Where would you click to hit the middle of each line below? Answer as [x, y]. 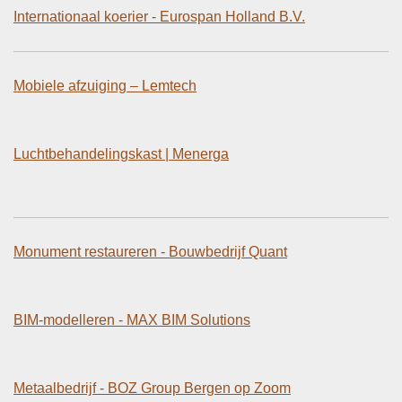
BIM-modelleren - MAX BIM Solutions [132, 319]
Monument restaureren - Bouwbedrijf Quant [150, 251]
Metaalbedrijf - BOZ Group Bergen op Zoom [152, 388]
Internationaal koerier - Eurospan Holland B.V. [159, 16]
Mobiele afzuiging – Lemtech [105, 85]
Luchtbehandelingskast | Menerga [121, 153]
